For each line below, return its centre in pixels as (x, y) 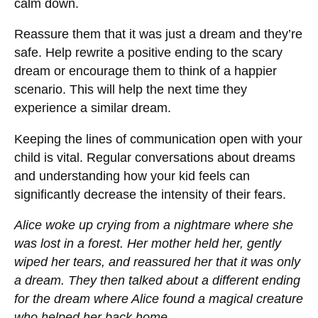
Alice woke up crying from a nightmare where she (154, 225)
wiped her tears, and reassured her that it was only (157, 262)
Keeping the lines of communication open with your (158, 139)
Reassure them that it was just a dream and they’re (158, 34)
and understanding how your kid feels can (132, 176)
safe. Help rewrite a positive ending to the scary (148, 53)
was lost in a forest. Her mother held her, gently (148, 244)
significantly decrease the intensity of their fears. (150, 194)
